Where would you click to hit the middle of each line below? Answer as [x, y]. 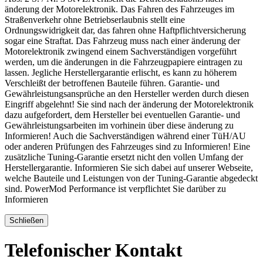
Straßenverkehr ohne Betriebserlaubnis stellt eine [95, 20]
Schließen [26, 221]
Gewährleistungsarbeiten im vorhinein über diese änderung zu [119, 126]
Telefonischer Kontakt [94, 250]
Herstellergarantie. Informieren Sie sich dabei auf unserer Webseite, [129, 168]
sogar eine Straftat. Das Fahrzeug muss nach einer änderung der [122, 41]
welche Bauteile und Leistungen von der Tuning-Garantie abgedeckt [131, 178]
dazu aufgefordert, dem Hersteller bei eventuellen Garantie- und [122, 115]
